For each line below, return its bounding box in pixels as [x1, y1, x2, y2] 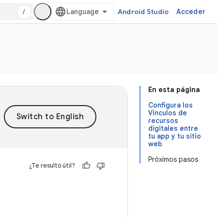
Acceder [176, 7, 205, 16]
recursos [148, 116, 178, 125]
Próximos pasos [148, 155, 198, 164]
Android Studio [117, 7, 169, 16]
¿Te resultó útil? [29, 161, 75, 170]
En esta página [148, 85, 200, 94]
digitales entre [148, 124, 198, 133]
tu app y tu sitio [148, 132, 201, 140]
